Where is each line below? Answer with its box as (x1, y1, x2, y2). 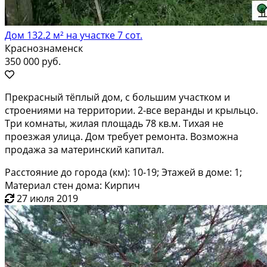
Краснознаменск (5, 41, 83, 55)
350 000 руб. (5, 54, 61, 68)
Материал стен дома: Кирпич (5, 178, 140, 192)
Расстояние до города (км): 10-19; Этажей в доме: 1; (5, 165, 242, 179)
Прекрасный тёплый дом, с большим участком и (5, 90, 230, 104)
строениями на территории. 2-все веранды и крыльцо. (5, 103, 258, 117)
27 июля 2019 (17, 191, 78, 205)
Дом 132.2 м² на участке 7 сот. (5, 28, 142, 42)
